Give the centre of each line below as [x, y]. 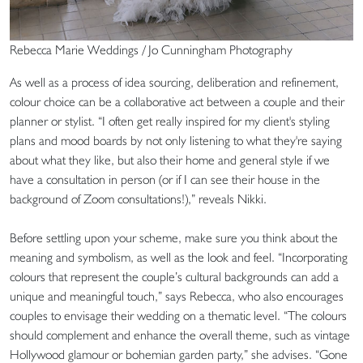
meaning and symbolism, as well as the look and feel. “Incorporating [179, 258]
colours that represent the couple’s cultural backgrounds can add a [174, 277]
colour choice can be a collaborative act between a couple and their [177, 102]
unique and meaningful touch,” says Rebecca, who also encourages [177, 297]
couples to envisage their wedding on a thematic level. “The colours [178, 316]
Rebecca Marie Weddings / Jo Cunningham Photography [151, 50]
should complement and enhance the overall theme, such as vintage [180, 335]
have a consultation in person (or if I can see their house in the [165, 180]
